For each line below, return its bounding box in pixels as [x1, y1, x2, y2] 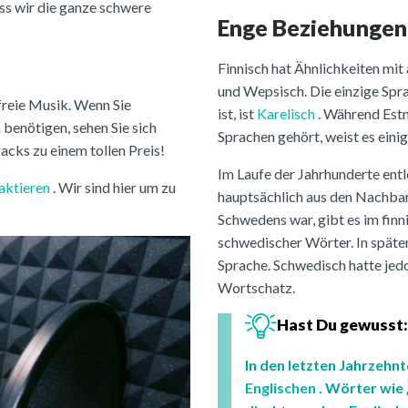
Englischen [245, 379, 316, 397]
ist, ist [218, 105, 257, 123]
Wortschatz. [218, 279, 295, 297]
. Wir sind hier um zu [50, 178, 176, 196]
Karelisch [257, 105, 315, 123]
